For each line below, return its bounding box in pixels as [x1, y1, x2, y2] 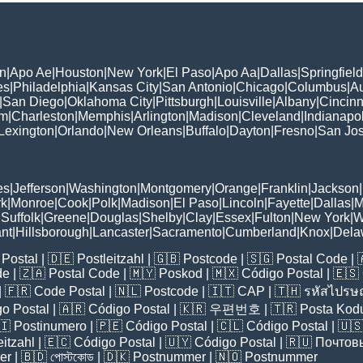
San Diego [2, 95, 64, 109]
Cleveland [241, 109, 301, 124]
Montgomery [140, 181, 211, 196]
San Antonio [162, 80, 233, 95]
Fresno [274, 124, 314, 139]
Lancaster [92, 225, 149, 240]
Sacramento [152, 225, 222, 240]
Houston [55, 66, 104, 80]
